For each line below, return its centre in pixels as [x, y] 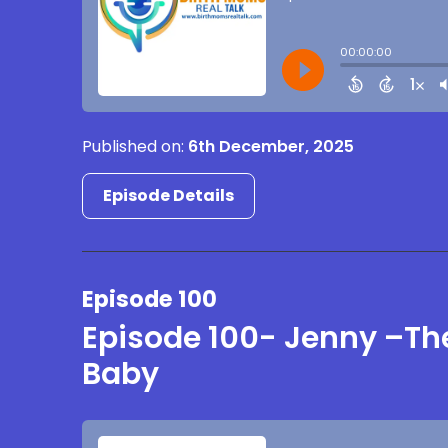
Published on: [135, 146]
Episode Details [169, 195]
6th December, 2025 [271, 146]
